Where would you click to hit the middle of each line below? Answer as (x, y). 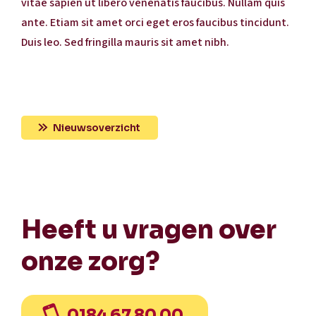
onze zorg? (91, 261)
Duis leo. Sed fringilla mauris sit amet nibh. (126, 42)
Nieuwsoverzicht (97, 127)
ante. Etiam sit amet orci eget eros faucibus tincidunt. (155, 22)
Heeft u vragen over (149, 229)
